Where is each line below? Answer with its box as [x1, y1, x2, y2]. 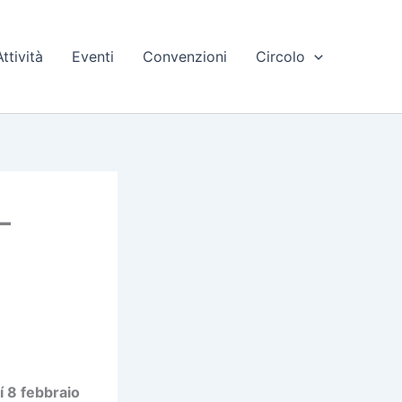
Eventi [72, 48, 115, 66]
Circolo [256, 48, 306, 66]
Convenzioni [143, 48, 228, 66]
